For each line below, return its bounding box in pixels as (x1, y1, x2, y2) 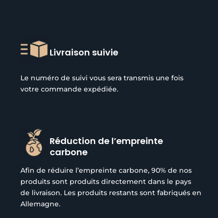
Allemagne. (20, 200, 61, 209)
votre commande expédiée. (20, 85, 119, 94)
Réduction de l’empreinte (50, 135, 163, 147)
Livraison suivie (50, 46, 119, 59)
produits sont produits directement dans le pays (20, 177, 192, 186)
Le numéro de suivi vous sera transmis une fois (20, 73, 184, 83)
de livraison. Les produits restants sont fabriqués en (20, 188, 202, 198)
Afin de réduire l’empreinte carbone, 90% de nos (20, 166, 192, 175)
